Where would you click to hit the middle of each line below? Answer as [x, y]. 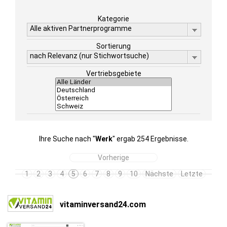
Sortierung [113, 46]
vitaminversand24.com [103, 204]
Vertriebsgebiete [113, 73]
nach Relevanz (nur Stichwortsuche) [89, 56]
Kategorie [113, 19]
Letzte [192, 174]
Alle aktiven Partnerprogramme [81, 28]
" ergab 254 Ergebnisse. [150, 139]
